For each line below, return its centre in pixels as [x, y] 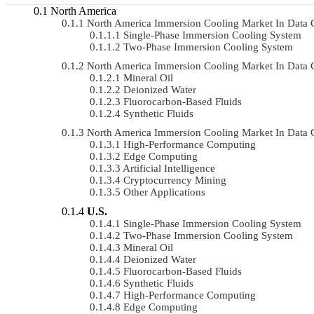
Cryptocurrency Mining [175, 180]
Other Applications [164, 192]
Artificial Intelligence [169, 168]
